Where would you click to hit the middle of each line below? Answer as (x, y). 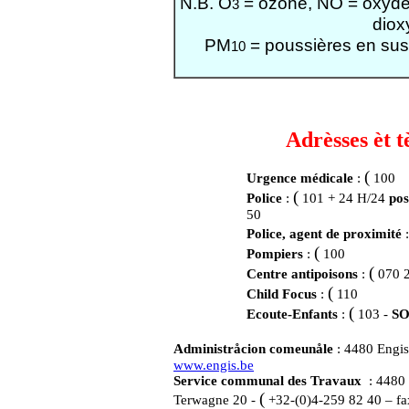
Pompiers (277, 254)
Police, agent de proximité (324, 234)
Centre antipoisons (304, 274)
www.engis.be (214, 365)
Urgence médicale (302, 178)
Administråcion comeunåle (253, 349)
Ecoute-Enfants (294, 314)
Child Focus (283, 294)
